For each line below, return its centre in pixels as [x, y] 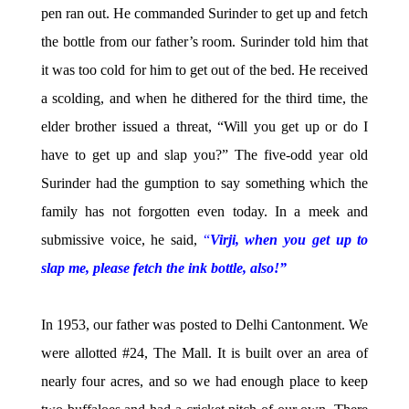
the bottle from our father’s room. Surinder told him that [204, 42]
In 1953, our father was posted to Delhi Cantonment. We [204, 325]
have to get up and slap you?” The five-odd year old [204, 155]
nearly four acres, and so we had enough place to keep [204, 382]
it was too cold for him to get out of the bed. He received [204, 70]
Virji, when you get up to [289, 240]
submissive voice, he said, [122, 240]
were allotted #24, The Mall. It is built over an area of [204, 353]
